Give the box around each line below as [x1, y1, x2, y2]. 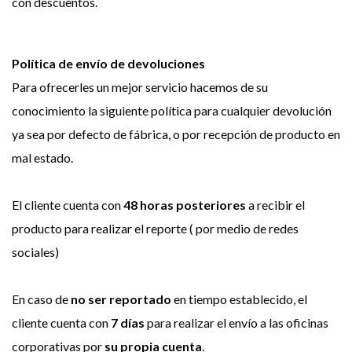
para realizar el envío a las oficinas [145, 315, 328, 330]
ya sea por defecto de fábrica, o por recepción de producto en [12, 126, 340, 141]
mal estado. [12, 150, 73, 165]
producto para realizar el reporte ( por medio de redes [12, 221, 299, 236]
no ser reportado [71, 291, 171, 306]
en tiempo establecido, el [171, 291, 307, 306]
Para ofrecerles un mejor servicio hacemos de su [12, 79, 268, 94]
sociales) [12, 244, 61, 259]
